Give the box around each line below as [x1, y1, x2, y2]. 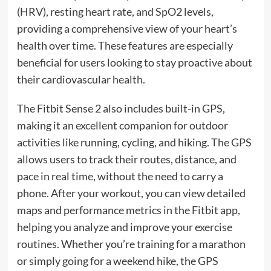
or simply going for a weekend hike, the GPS [16, 254, 218, 268]
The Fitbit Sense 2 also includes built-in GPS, [16, 102, 225, 116]
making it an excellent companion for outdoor [16, 119, 228, 132]
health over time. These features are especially [16, 39, 233, 53]
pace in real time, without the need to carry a [16, 169, 223, 183]
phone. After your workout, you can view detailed [16, 186, 246, 200]
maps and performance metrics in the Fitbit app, [16, 203, 240, 217]
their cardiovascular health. [16, 73, 145, 87]
